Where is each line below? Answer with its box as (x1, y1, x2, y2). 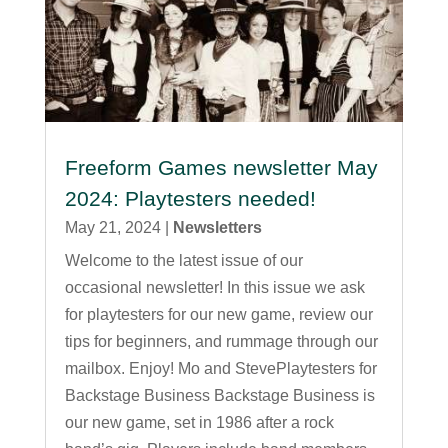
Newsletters (172, 218, 262, 236)
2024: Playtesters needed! (64, 186, 316, 210)
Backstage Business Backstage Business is (64, 386, 375, 404)
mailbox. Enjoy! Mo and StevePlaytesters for (64, 359, 377, 377)
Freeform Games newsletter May (64, 155, 378, 179)
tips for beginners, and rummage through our (64, 332, 378, 350)
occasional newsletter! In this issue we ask (64, 278, 365, 296)
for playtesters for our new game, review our (64, 305, 373, 323)
